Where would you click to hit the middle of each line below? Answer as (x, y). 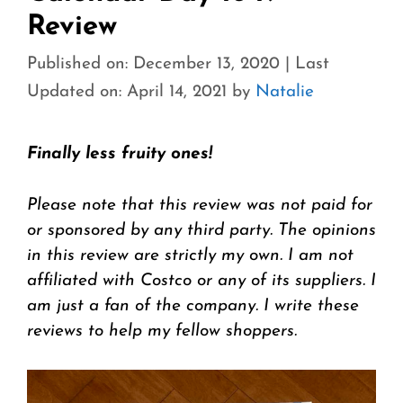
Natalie (285, 93)
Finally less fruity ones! (120, 155)
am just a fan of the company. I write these (193, 306)
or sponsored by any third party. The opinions (201, 230)
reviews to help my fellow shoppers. (162, 331)
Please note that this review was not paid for (200, 205)
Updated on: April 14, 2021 (127, 93)
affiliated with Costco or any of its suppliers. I (201, 281)
